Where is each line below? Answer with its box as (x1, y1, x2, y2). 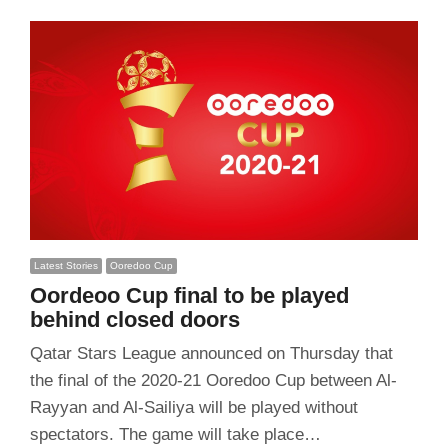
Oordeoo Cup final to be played (29, 283, 349, 309)
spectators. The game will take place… (29, 425, 321, 445)
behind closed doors (29, 307, 240, 333)
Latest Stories (33, 260, 98, 272)
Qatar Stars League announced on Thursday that (29, 344, 393, 364)
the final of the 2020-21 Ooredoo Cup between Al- (29, 371, 397, 391)
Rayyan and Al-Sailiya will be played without (29, 398, 358, 418)
